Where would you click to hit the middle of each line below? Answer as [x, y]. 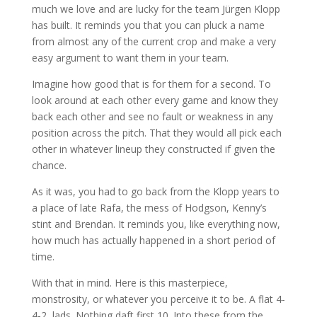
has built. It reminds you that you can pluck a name [148, 25]
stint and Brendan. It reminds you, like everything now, [156, 224]
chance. [49, 165]
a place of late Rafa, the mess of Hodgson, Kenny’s [149, 207]
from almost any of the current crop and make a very [154, 41]
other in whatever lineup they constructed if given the [153, 149]
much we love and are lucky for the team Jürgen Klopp [156, 8]
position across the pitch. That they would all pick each [156, 132]
